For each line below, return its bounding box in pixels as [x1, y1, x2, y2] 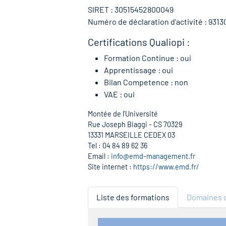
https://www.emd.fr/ [133, 162, 199, 171]
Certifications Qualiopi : [88, 36, 190, 48]
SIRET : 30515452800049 [88, 5, 174, 14]
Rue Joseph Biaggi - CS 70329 [88, 120, 183, 129]
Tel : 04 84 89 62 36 [88, 141, 147, 150]
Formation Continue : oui [104, 53, 191, 63]
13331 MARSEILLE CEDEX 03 [88, 131, 175, 139]
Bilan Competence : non [104, 77, 188, 87]
